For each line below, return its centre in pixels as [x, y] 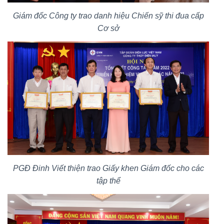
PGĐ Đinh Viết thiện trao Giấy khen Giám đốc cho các [108, 168]
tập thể [108, 180]
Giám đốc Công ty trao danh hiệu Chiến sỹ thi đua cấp [108, 15]
